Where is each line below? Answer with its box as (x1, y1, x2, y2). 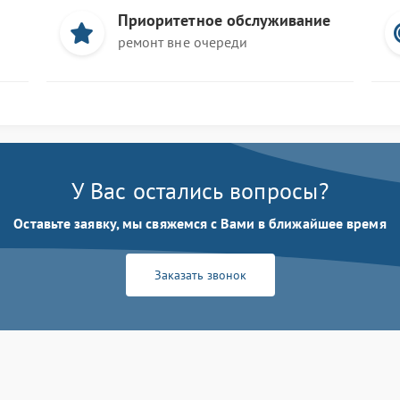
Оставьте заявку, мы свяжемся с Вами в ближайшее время (13, 214, 387, 232)
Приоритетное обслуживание (117, 10, 331, 30)
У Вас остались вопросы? (71, 176, 329, 205)
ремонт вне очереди (117, 33, 248, 51)
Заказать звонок (154, 267, 246, 283)
